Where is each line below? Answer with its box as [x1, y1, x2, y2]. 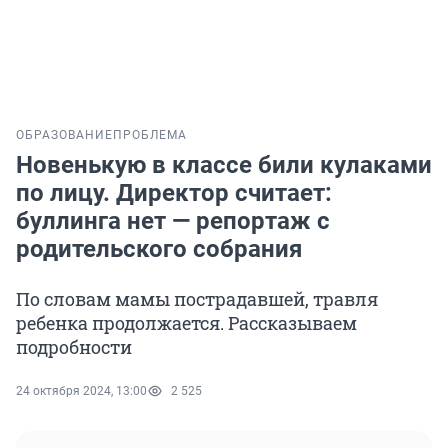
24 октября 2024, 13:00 [16, 384, 147, 399]
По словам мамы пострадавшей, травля [16, 287, 378, 312]
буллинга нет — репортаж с [16, 207, 330, 236]
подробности [16, 335, 132, 360]
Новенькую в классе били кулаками [16, 151, 432, 180]
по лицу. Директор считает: [16, 179, 332, 208]
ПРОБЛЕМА [113, 128, 187, 143]
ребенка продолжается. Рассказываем [16, 311, 357, 336]
